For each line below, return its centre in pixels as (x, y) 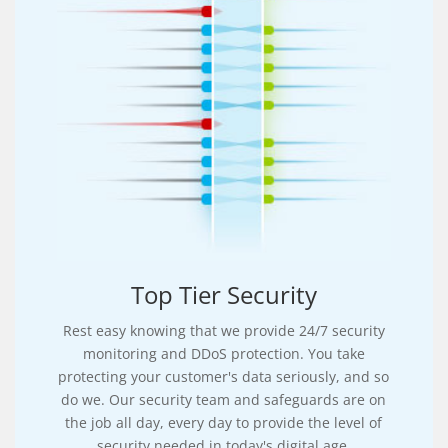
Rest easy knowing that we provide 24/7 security (223, 330)
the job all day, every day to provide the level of (224, 422)
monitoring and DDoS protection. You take (223, 353)
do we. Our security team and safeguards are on (224, 399)
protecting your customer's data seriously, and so (224, 376)
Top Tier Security (223, 294)
